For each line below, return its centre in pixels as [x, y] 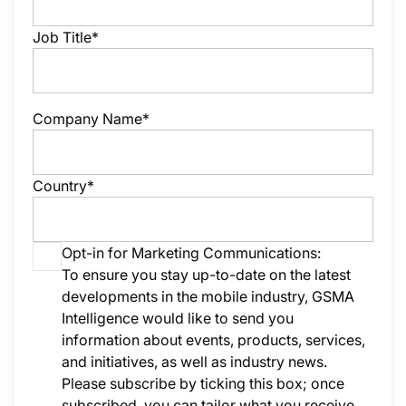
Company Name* [91, 119]
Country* [63, 186]
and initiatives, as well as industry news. [194, 362]
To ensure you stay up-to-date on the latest [206, 275]
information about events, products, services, [213, 340]
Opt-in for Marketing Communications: [191, 253]
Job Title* [66, 37]
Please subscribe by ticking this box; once [203, 383]
